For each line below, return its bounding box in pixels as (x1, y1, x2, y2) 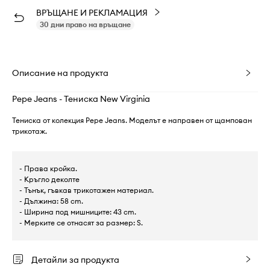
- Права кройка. (19, 163, 77, 173)
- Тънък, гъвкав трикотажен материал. (19, 185, 154, 195)
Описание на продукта (12, 67, 108, 78)
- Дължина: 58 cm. (19, 196, 83, 206)
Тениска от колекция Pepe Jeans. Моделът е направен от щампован (12, 115, 252, 125)
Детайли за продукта (31, 254, 119, 265)
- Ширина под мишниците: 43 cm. (19, 207, 136, 216)
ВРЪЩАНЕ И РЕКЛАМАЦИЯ (36, 7, 148, 18)
